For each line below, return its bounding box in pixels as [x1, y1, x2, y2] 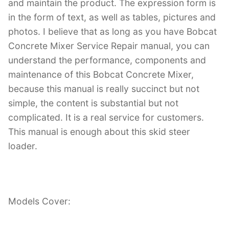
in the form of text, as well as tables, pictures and [8, 12, 216, 23]
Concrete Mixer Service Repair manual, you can [8, 40, 210, 52]
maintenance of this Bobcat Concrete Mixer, [8, 69, 194, 80]
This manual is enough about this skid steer [8, 126, 190, 138]
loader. [8, 141, 37, 152]
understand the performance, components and [8, 55, 206, 66]
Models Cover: [8, 196, 71, 207]
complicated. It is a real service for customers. [8, 112, 204, 123]
